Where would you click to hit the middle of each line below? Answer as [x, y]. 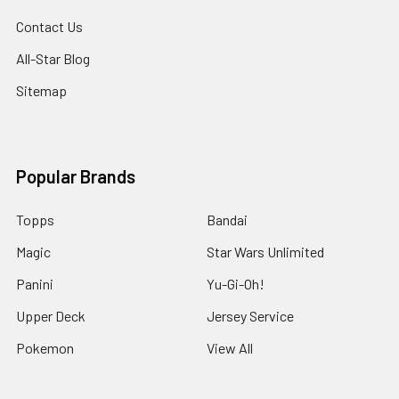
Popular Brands [76, 176]
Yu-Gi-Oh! [236, 284]
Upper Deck [51, 316]
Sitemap [41, 90]
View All [230, 348]
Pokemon [45, 348]
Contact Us [49, 26]
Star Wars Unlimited [265, 252]
